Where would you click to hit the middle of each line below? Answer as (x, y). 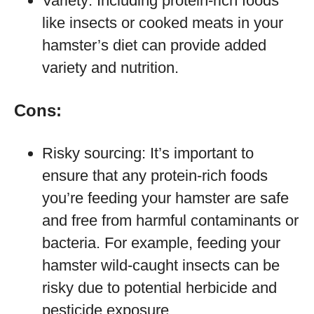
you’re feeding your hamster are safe (165, 198)
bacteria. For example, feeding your (161, 243)
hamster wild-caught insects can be (161, 265)
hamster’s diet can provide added (154, 45)
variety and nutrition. (110, 68)
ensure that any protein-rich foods (155, 176)
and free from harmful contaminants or (170, 220)
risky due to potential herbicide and (159, 288)
